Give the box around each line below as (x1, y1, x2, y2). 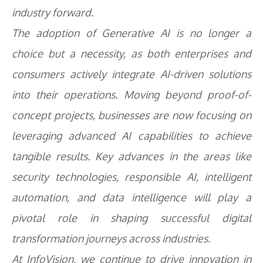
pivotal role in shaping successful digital (12, 211, 251, 224)
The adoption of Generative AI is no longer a (12, 26, 251, 39)
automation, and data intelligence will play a (12, 191, 251, 204)
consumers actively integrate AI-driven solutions (12, 68, 251, 80)
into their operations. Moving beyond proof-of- (12, 88, 251, 101)
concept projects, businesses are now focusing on (12, 109, 251, 122)
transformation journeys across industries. (12, 232, 210, 245)
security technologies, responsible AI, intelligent (12, 170, 251, 183)
